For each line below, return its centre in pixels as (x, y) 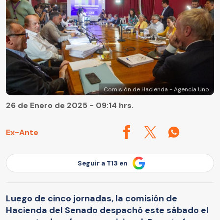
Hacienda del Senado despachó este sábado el (107, 210)
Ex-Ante (22, 132)
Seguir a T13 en (103, 163)
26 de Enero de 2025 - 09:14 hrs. (70, 106)
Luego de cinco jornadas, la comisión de (92, 198)
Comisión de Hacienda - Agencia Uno (156, 90)
